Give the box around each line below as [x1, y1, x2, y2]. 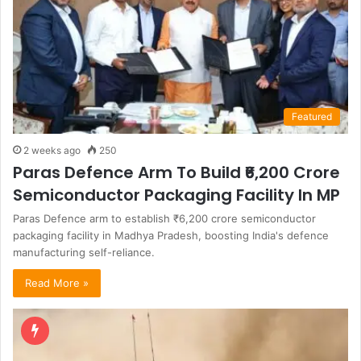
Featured [292, 110, 332, 123]
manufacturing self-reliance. [13, 246, 155, 259]
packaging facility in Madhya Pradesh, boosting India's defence [13, 229, 329, 243]
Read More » [25, 276, 89, 290]
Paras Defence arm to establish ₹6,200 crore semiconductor [13, 212, 316, 226]
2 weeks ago [23, 144, 81, 157]
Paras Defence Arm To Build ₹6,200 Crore [13, 161, 340, 185]
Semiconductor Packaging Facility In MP [13, 184, 340, 207]
